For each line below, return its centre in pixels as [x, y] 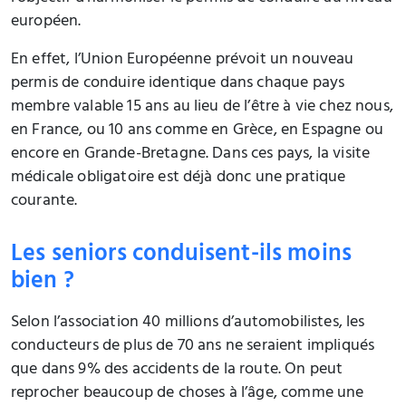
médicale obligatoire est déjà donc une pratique [179, 178]
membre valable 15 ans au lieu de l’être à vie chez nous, [202, 107]
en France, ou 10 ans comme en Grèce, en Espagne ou [198, 131]
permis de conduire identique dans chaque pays [178, 84]
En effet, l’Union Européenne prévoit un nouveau [183, 60]
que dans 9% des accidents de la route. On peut [177, 370]
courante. [44, 202]
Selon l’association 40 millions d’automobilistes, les [188, 323]
